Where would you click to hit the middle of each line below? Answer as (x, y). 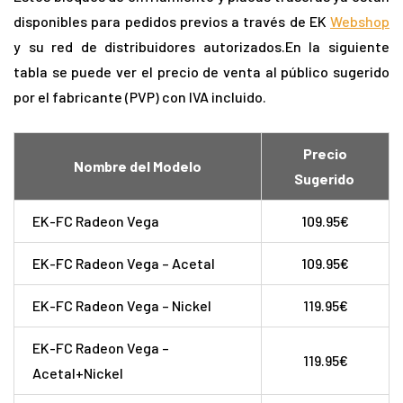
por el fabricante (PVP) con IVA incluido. (140, 97)
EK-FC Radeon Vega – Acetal (124, 264)
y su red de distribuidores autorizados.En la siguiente (201, 47)
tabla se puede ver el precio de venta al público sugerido (201, 72)
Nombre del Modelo (138, 166)
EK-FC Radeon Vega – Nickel (122, 306)
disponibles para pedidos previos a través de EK (172, 22)
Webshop (360, 22)
